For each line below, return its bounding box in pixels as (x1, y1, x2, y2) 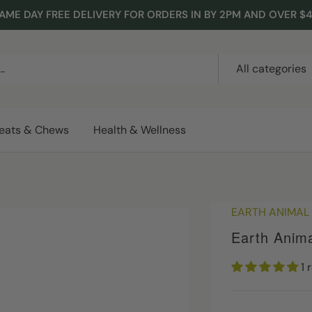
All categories (236, 61, 306, 76)
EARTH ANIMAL (231, 205, 310, 219)
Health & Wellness (93, 123, 186, 137)
